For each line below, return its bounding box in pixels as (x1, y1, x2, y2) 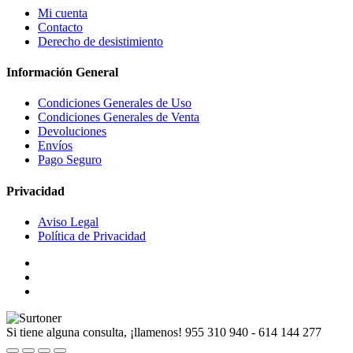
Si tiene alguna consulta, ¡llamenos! (6, 325, 182, 339)
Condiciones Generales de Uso (38, 96, 191, 110)
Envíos (38, 139, 72, 153)
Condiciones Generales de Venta (38, 110, 199, 124)
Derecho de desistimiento (38, 34, 163, 48)
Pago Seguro (38, 153, 102, 167)
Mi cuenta (38, 6, 87, 20)
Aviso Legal (38, 214, 98, 229)
